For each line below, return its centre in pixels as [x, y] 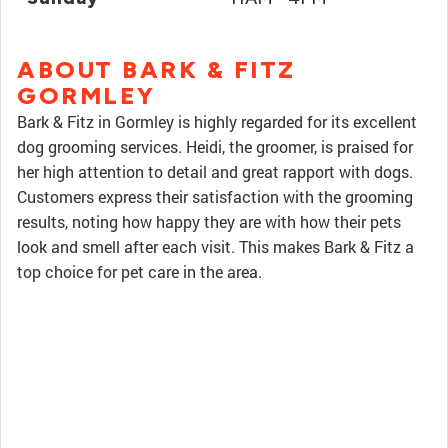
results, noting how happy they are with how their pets [209, 221]
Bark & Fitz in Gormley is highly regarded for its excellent [217, 121]
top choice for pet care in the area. [139, 271]
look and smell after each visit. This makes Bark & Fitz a [215, 246]
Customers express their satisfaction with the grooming [215, 196]
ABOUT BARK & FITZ [156, 69]
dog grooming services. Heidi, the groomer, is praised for [215, 146]
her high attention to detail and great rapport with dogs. [215, 171]
